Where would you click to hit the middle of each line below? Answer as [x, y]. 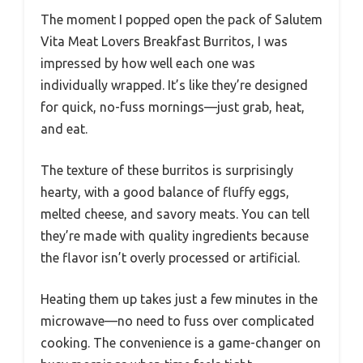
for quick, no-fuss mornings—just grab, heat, [173, 107]
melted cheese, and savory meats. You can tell [175, 214]
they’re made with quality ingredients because [175, 235]
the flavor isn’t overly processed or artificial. [170, 257]
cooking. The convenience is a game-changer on [181, 342]
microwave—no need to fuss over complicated [177, 320]
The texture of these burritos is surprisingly [167, 170]
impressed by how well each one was [148, 63]
